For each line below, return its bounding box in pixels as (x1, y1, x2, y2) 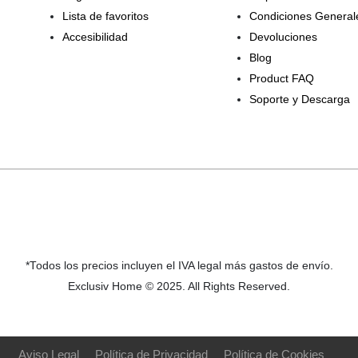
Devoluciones (249, 30, 317, 43)
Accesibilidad (62, 30, 128, 43)
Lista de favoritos (62, 10, 149, 22)
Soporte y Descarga (249, 93, 350, 105)
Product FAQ (249, 72, 314, 85)
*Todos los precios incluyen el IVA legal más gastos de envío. (25, 259, 333, 272)
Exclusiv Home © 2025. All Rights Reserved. (68, 280, 290, 292)
